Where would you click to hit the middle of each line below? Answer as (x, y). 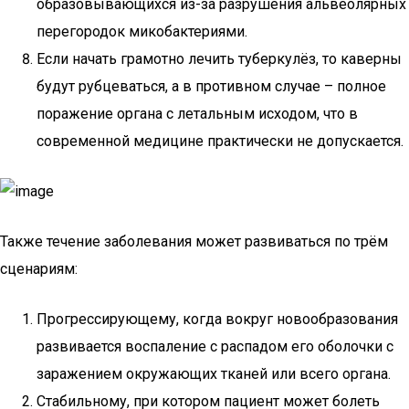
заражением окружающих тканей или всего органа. (214, 374)
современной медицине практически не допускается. (220, 141)
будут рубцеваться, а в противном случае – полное (211, 86)
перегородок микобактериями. (142, 31)
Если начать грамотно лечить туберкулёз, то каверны (219, 59)
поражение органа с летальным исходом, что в (197, 114)
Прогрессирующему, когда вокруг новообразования (217, 319)
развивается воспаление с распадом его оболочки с (215, 346)
